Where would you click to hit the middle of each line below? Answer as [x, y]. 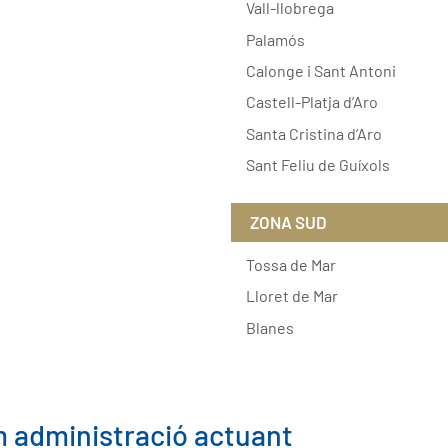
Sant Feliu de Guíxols [317, 165]
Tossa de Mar [290, 265]
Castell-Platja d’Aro [311, 102]
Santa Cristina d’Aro [313, 133]
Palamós [275, 39]
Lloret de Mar [291, 296]
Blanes [269, 327]
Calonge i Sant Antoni [320, 71]
